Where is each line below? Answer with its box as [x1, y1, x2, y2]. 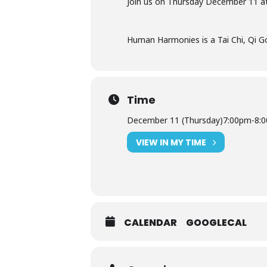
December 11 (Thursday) [127, 114, 223, 126]
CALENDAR [124, 216, 177, 229]
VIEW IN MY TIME [136, 136, 206, 148]
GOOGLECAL [186, 216, 247, 229]
